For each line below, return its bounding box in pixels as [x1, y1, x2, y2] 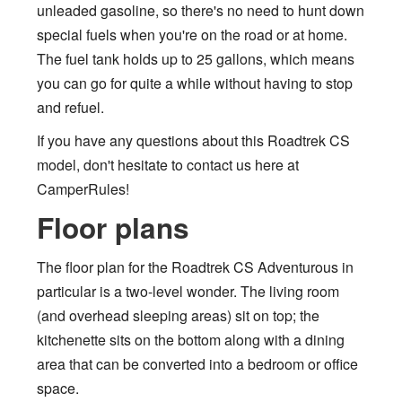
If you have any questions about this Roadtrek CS [37, 129, 350, 151]
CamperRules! [37, 178, 129, 199]
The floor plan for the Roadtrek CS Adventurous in [37, 256, 354, 277]
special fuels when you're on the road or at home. [37, 23, 347, 45]
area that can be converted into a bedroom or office [37, 353, 358, 374]
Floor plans [37, 206, 189, 248]
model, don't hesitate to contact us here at [37, 153, 299, 175]
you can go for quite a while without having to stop [37, 72, 353, 93]
